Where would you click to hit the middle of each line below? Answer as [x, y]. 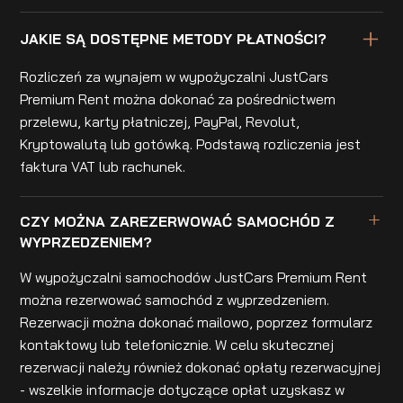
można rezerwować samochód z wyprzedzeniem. [175, 300]
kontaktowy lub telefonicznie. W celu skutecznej [177, 345]
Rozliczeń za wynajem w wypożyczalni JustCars [175, 77]
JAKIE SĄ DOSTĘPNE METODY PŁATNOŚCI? [174, 39]
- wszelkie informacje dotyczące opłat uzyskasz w [183, 390]
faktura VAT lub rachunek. [103, 167]
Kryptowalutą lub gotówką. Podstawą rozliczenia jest [191, 144]
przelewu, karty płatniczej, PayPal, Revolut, [160, 122]
